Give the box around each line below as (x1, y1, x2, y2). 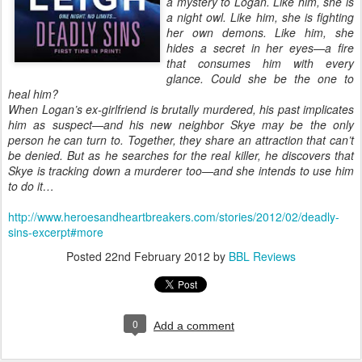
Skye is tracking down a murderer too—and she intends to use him (8, 162, 354, 179)
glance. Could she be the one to (166, 70, 354, 86)
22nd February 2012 (105, 248, 210, 264)
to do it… (8, 178, 54, 194)
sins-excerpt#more (8, 224, 103, 240)
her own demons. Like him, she (166, 24, 354, 40)
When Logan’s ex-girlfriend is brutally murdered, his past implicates (8, 101, 354, 117)
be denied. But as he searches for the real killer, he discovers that (8, 147, 354, 163)
